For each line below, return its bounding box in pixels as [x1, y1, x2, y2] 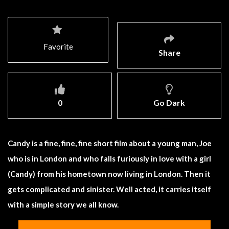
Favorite [43, 41, 73, 51]
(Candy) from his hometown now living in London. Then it [8, 169, 211, 178]
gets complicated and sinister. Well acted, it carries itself [8, 184, 211, 194]
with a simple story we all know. [8, 199, 119, 209]
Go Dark [153, 97, 185, 107]
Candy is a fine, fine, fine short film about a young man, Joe [8, 138, 212, 148]
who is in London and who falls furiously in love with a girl [8, 153, 211, 163]
